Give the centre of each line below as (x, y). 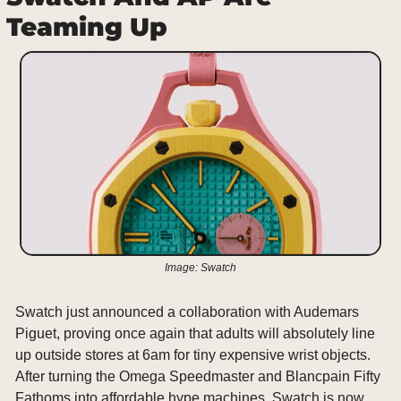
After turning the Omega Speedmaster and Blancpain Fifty (198, 376)
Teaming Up (87, 26)
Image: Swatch (200, 267)
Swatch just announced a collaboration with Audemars (187, 311)
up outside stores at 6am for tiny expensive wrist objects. (193, 354)
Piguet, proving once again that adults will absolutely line (195, 333)
